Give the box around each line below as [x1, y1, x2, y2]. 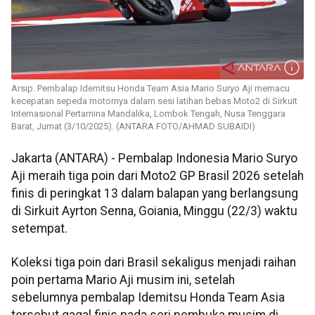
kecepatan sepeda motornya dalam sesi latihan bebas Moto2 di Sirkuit [11, 96, 297, 107]
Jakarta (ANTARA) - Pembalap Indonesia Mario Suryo [11, 151, 297, 166]
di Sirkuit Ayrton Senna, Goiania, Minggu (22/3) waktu [11, 204, 297, 219]
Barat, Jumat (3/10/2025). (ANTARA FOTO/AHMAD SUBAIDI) [11, 121, 255, 132]
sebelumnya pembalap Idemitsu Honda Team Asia [11, 290, 285, 304]
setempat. [11, 221, 67, 236]
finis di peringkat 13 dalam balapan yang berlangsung [11, 186, 298, 201]
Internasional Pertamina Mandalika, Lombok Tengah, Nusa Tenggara [11, 108, 285, 120]
